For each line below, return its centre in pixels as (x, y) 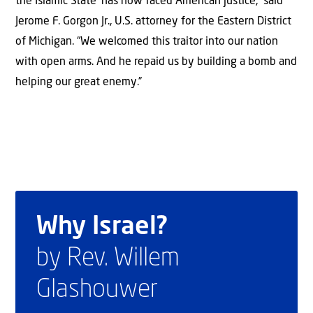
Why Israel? (102, 227)
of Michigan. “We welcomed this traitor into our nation (147, 42)
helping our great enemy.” (79, 83)
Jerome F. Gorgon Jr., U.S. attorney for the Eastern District (153, 22)
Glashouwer (97, 290)
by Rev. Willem (108, 259)
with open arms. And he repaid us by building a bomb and (156, 63)
